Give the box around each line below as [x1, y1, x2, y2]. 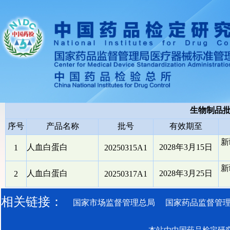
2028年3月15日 [159, 143, 213, 151]
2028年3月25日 [159, 169, 213, 178]
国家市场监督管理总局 [73, 198, 155, 207]
